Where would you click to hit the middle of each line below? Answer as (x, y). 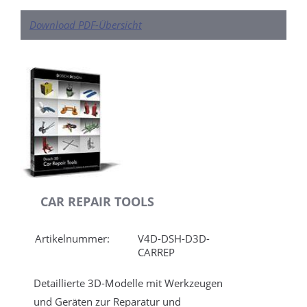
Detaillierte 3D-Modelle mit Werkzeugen (128, 283)
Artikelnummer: (73, 238)
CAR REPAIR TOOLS (98, 201)
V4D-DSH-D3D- (174, 238)
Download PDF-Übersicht (86, 24)
